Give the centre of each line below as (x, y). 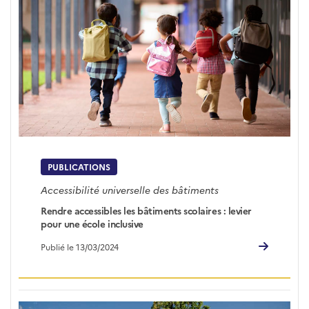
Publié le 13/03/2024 (80, 246)
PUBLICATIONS (79, 166)
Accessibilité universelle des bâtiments (130, 190)
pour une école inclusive (92, 224)
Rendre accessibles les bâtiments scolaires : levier (146, 211)
